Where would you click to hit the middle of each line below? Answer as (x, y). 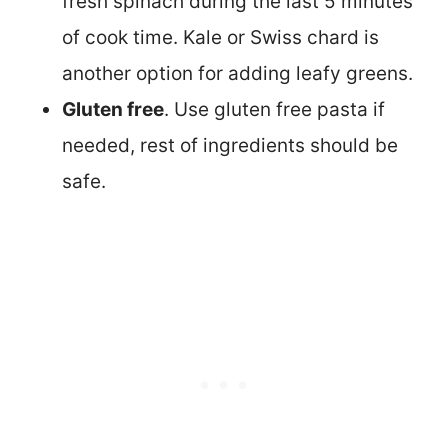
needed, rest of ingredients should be (230, 145)
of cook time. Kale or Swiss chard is (220, 37)
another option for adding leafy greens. (237, 73)
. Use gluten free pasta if (274, 109)
